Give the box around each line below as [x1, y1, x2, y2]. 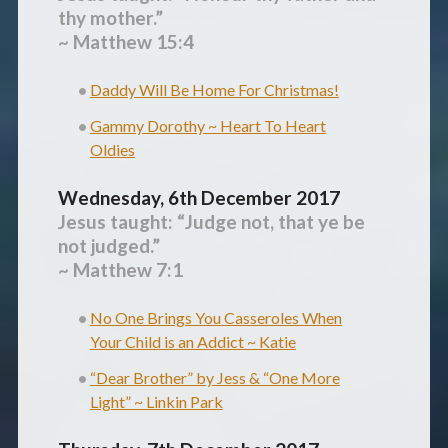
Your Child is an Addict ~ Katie [89, 332, 296, 352]
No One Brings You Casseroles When [89, 308, 342, 328]
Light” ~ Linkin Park [89, 392, 223, 412]
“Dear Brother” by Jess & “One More [89, 368, 340, 388]
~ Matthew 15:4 [57, 30, 194, 54]
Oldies [89, 140, 135, 160]
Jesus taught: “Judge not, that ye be [57, 210, 365, 234]
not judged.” [57, 234, 160, 258]
